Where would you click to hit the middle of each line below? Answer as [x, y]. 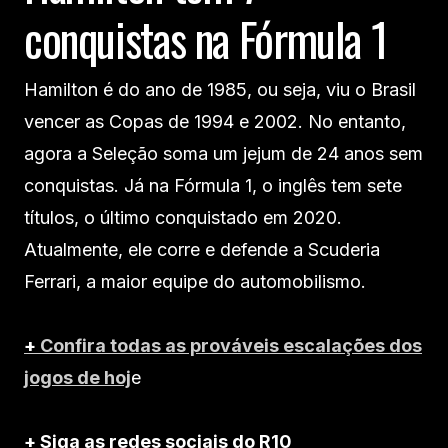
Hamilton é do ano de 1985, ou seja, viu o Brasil [220, 90]
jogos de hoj [77, 378]
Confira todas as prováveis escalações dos [231, 346]
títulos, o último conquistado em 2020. [183, 218]
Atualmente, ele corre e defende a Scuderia [202, 250]
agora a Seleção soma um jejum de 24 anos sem [223, 154]
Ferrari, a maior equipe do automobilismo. [195, 282]
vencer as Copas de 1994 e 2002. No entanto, [215, 122]
